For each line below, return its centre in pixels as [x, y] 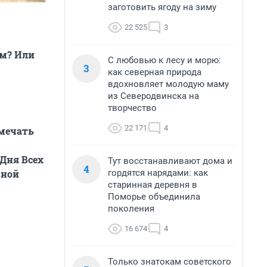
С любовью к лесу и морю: [164, 60]
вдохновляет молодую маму [168, 84]
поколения [131, 209]
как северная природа [155, 72]
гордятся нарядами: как [158, 173]
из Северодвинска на [153, 96]
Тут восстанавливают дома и [170, 161]
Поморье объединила [154, 197]
